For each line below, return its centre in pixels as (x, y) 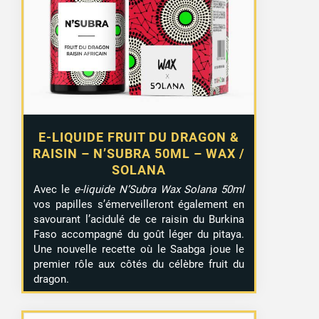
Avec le (54, 189)
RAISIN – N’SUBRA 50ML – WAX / (139, 153)
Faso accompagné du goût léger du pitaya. (139, 234)
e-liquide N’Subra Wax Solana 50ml (159, 189)
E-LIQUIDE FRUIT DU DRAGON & (139, 137)
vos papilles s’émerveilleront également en (139, 204)
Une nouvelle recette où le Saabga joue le (139, 249)
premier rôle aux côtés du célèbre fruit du (139, 264)
